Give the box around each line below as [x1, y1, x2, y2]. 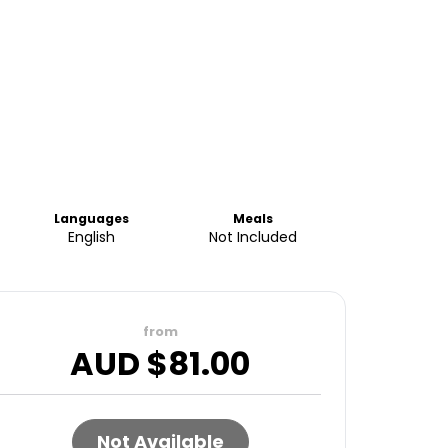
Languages [54, 210, 130, 227]
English [68, 227, 116, 247]
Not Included [209, 227, 298, 247]
